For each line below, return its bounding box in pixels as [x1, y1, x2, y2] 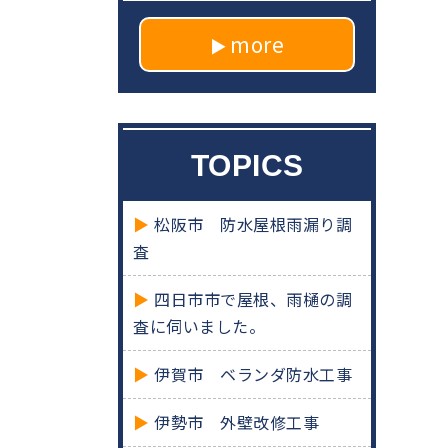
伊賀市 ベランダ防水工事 [154, 362, 353, 387]
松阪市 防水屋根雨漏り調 [154, 212, 353, 237]
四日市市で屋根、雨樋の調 [154, 287, 353, 312]
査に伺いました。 [133, 314, 265, 339]
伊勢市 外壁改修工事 [154, 410, 320, 435]
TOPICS [190, 149, 304, 183]
